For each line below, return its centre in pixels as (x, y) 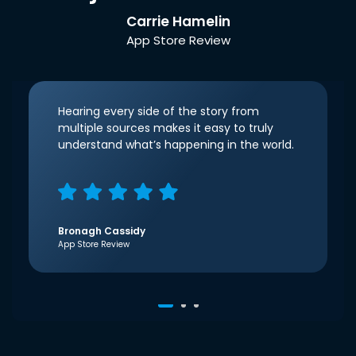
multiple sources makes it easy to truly (165, 128)
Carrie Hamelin (178, 22)
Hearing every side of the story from (158, 112)
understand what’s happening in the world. (176, 145)
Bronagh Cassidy (101, 231)
